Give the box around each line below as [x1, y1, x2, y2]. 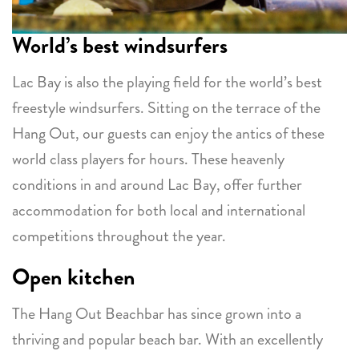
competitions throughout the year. [12, 224, 226, 248]
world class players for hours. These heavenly [12, 147, 284, 171]
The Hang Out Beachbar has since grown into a [12, 302, 301, 326]
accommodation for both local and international [12, 199, 305, 223]
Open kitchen [12, 261, 135, 294]
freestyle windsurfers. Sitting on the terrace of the [12, 96, 321, 120]
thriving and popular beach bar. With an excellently [12, 328, 323, 352]
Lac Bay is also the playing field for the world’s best [12, 71, 322, 95]
